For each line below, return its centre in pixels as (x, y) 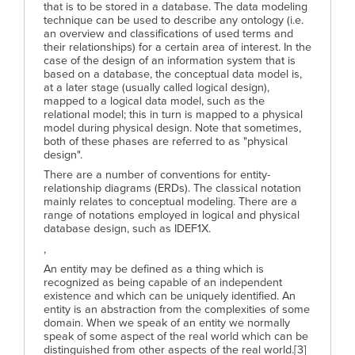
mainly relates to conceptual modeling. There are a (170, 202)
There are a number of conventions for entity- (157, 175)
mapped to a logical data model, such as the (154, 101)
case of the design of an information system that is (170, 60)
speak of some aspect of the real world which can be (176, 337)
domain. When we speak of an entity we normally (167, 323)
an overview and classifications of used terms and (168, 33)
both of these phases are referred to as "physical (166, 141)
